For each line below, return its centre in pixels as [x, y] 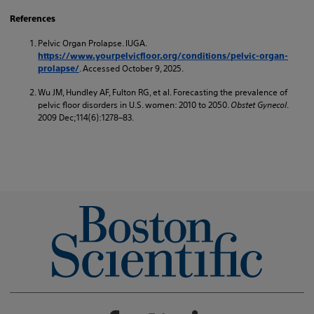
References [33, 19]
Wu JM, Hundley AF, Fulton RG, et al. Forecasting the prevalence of [163, 92]
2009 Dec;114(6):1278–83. [86, 117]
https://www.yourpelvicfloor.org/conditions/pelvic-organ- [163, 56]
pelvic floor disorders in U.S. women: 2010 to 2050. [134, 104]
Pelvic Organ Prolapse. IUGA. [92, 43]
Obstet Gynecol [259, 104]
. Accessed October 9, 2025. [131, 68]
